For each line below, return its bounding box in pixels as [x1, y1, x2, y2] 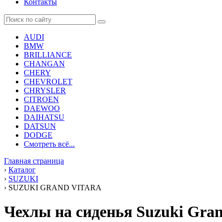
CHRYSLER [24, 86, 66, 95]
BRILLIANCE [24, 51, 72, 59]
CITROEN [24, 95, 59, 104]
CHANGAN [24, 59, 65, 68]
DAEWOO [24, 104, 60, 112]
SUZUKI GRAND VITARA [8, 183, 102, 192]
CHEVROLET [24, 77, 72, 86]
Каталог [8, 166, 36, 174]
